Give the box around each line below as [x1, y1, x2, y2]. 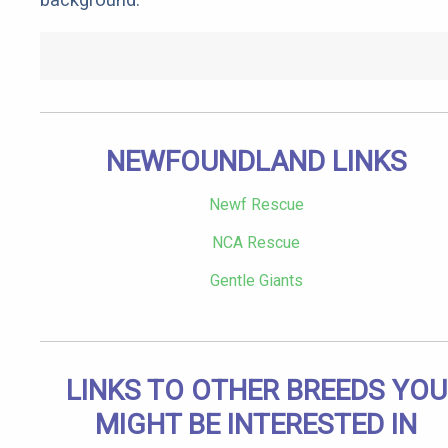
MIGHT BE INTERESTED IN [95, 408, 417, 442]
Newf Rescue [208, 195, 304, 215]
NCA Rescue [212, 233, 300, 253]
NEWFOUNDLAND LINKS [105, 145, 407, 179]
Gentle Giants [209, 271, 303, 291]
